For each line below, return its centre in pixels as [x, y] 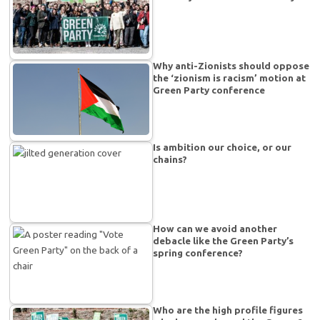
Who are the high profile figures [228, 310]
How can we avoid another [215, 228]
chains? [170, 159]
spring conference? [198, 252]
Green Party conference [209, 90]
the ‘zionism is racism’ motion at [230, 77]
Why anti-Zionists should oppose [231, 65]
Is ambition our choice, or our [222, 147]
